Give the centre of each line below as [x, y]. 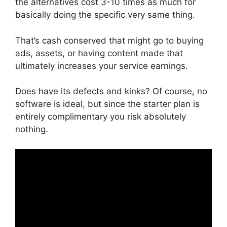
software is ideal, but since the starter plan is [107, 104]
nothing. [32, 129]
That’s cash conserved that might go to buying [109, 40]
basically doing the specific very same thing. [105, 15]
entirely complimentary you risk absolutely [101, 117]
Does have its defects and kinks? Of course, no [111, 91]
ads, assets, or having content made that [99, 53]
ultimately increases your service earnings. [102, 66]
